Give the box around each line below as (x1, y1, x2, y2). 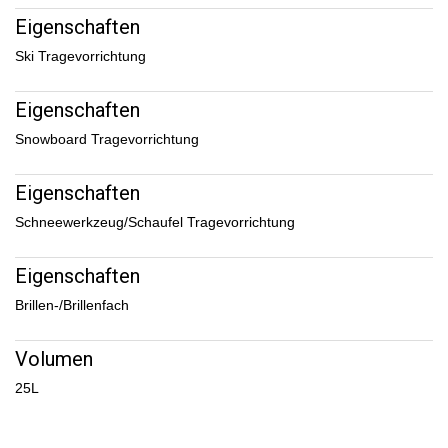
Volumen (15, 347, 93, 372)
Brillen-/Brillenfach (15, 297, 129, 314)
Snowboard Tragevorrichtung (15, 131, 199, 148)
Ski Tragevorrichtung (15, 48, 146, 65)
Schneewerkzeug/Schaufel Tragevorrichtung (15, 214, 295, 231)
